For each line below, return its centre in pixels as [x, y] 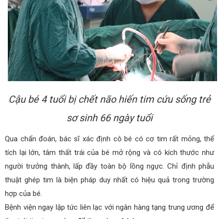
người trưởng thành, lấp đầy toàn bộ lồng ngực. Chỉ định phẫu [109, 166]
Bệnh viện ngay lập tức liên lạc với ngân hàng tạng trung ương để [109, 208]
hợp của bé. [23, 194]
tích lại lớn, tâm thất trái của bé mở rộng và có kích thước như [109, 153]
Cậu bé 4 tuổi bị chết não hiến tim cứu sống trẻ [109, 99]
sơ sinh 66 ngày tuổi [109, 118]
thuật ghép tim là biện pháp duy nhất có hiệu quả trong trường [109, 180]
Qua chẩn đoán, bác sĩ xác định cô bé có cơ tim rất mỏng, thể [109, 139]
